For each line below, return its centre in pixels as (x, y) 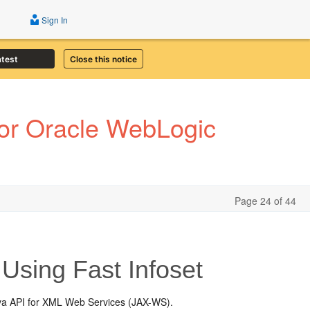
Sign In (54, 20)
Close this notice (103, 59)
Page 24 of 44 (265, 201)
